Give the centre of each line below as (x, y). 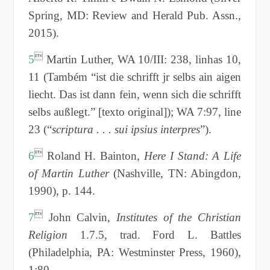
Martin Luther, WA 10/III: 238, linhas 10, (142, 59)
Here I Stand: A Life (193, 155)
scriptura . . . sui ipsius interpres (126, 129)
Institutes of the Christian (179, 217)
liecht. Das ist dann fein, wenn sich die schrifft (135, 94)
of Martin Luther (68, 173)
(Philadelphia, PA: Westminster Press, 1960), (135, 252)
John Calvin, (79, 217)
